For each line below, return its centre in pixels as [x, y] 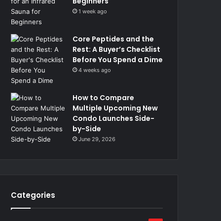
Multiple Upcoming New [115, 108]
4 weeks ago [95, 70]
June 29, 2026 [97, 139]
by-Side [87, 129]
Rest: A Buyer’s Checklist [117, 49]
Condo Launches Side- [114, 118]
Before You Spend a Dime [118, 60]
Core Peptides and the [113, 39]
